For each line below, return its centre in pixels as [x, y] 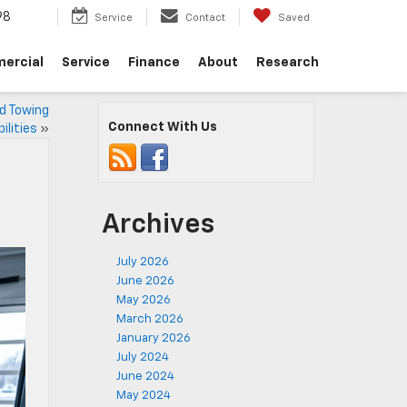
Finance [154, 63]
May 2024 [144, 396]
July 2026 [143, 262]
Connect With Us [163, 127]
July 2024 [143, 357]
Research [288, 63]
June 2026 [145, 281]
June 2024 [145, 377]
